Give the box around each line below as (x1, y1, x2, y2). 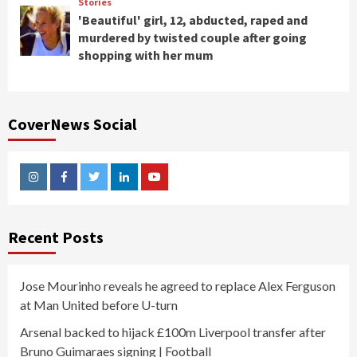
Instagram (32, 182, 84, 196)
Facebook (62, 182, 111, 196)
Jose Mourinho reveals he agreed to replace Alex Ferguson (20, 278, 335, 294)
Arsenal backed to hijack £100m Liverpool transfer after (20, 324, 326, 340)
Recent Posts (8, 227, 104, 248)
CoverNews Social (8, 114, 136, 135)
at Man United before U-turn (20, 297, 178, 313)
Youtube (153, 182, 197, 196)
